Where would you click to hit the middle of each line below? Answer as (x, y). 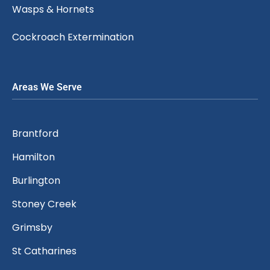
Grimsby (32, 228)
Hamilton (33, 157)
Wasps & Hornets (53, 10)
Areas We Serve (47, 87)
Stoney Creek (44, 204)
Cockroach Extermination (73, 37)
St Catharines (44, 251)
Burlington (36, 181)
